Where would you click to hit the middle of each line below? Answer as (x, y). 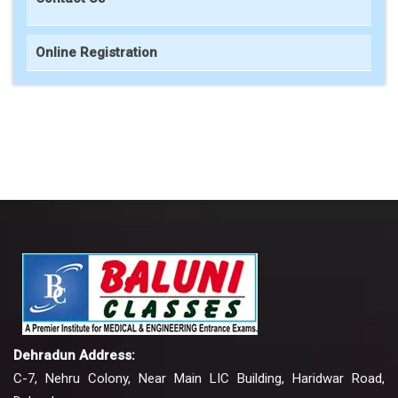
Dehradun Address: (74, 355)
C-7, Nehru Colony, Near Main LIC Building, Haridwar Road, (199, 378)
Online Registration (96, 52)
